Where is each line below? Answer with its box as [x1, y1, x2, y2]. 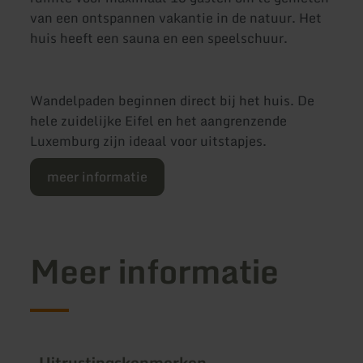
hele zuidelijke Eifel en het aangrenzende [30, 109, 288, 131]
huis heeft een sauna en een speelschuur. [30, 28, 288, 49]
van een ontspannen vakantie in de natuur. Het [30, 7, 322, 29]
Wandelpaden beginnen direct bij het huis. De [30, 89, 315, 111]
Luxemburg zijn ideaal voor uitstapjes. [30, 130, 267, 152]
